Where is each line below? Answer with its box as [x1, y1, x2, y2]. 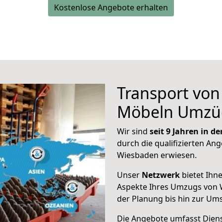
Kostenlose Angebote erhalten [54, 2, 168, 13]
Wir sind [117, 126, 150, 137]
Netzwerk [142, 169, 180, 180]
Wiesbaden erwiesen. [117, 150, 197, 161]
